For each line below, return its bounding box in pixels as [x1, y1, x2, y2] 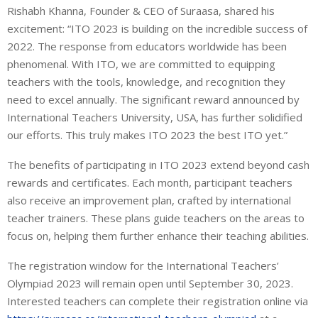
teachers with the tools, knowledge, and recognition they [7, 75, 285, 89]
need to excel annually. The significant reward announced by [7, 92, 300, 107]
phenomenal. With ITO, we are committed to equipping [7, 57, 275, 72]
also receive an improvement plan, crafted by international [7, 193, 291, 208]
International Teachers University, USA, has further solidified [7, 110, 302, 125]
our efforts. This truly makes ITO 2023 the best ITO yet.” [7, 128, 287, 143]
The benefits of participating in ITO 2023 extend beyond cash [7, 158, 309, 172]
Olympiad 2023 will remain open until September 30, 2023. [7, 276, 293, 291]
